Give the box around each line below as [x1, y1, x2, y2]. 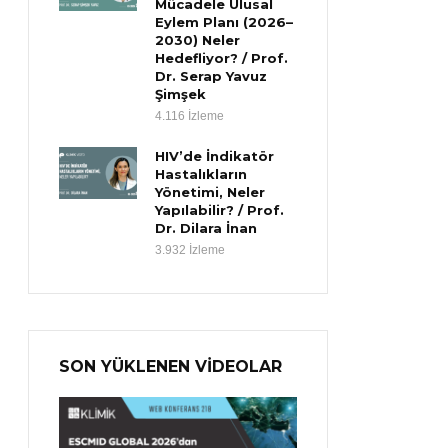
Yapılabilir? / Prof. [155, 202, 285, 218]
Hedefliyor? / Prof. [155, 50, 289, 66]
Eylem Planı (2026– [155, 14, 294, 30]
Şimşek [155, 86, 207, 102]
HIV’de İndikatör [155, 148, 275, 164]
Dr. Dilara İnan [155, 220, 258, 236]
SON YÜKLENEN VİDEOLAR [59, 357, 282, 376]
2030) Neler [155, 32, 241, 48]
